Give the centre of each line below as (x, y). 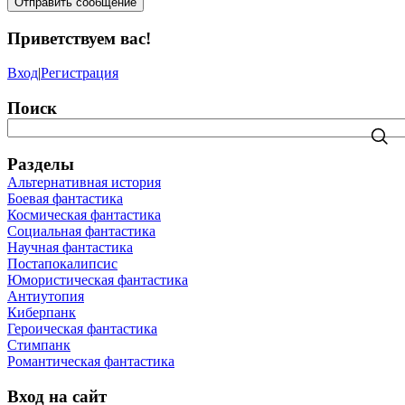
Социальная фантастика (81, 231)
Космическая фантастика (84, 214)
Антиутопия (46, 296)
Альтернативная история (84, 182)
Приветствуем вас (76, 38)
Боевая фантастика (65, 198)
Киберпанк (42, 312)
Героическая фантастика (82, 328)
